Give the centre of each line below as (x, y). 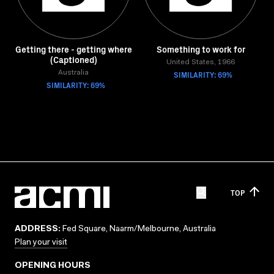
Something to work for (201, 49)
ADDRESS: (38, 229)
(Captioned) (73, 59)
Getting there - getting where (73, 49)
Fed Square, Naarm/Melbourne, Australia (138, 229)
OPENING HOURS (53, 266)
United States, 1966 (201, 62)
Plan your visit (41, 243)
